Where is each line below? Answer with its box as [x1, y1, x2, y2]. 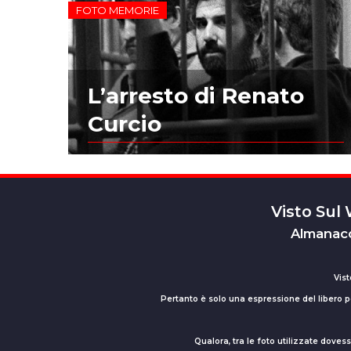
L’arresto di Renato [88, 82, 305, 110]
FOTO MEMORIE [76, 3, 160, 16]
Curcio [88, 110, 162, 138]
